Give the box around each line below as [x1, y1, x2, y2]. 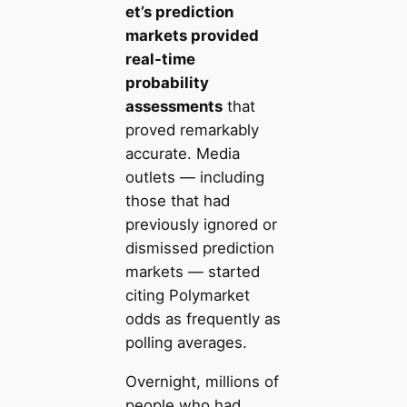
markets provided [124, 26, 259, 45]
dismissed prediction [124, 239, 274, 258]
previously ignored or [124, 215, 277, 234]
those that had [124, 192, 230, 211]
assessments [124, 97, 223, 116]
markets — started [124, 263, 260, 282]
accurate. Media [124, 144, 240, 164]
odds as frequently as [124, 310, 281, 329]
